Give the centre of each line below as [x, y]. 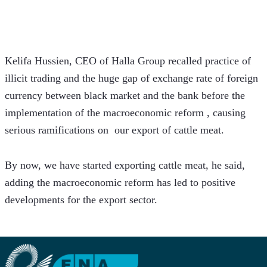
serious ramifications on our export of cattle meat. [116, 130]
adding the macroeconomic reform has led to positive [120, 183]
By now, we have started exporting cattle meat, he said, [125, 165]
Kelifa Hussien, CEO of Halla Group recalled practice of [128, 61]
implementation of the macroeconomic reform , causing [125, 113]
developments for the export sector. [83, 200]
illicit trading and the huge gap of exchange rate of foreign [131, 78]
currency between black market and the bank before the [125, 96]
